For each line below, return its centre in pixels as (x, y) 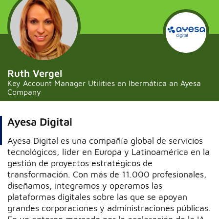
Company (24, 92)
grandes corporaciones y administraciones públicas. (109, 208)
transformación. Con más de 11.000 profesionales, (107, 174)
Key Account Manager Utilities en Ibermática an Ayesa (104, 83)
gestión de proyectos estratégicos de (80, 163)
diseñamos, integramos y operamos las (85, 185)
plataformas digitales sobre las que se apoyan (97, 197)
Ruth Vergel (35, 73)
